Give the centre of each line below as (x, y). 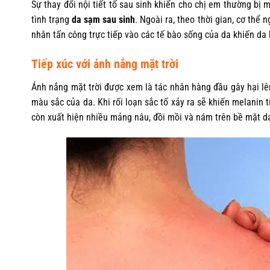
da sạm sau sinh (104, 19)
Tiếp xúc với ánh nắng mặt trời (105, 64)
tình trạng (52, 19)
